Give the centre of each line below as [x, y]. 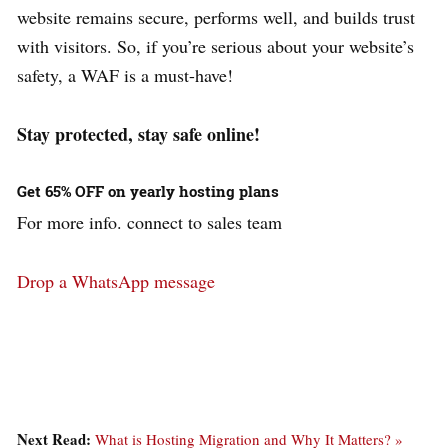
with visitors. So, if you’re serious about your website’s [215, 45]
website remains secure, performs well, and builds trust [216, 16]
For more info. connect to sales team [149, 221]
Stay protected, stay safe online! [138, 133]
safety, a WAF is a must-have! [125, 74]
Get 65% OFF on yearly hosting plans [148, 190]
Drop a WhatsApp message [116, 280]
